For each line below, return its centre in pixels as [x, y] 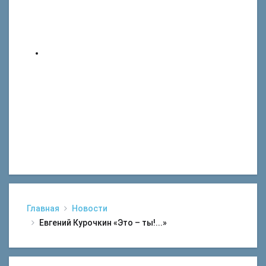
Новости [90, 208]
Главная [43, 208]
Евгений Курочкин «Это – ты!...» [103, 223]
